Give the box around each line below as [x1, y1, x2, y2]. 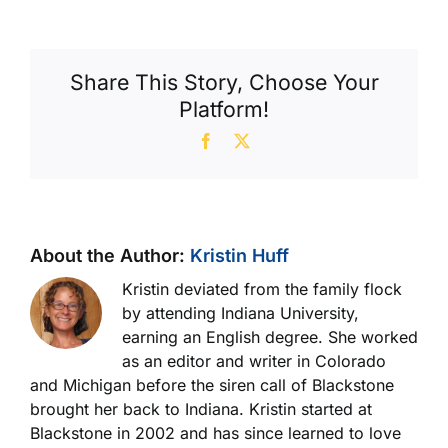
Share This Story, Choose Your [69, 68, 379, 95]
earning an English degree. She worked [122, 327, 418, 348]
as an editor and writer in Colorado [122, 351, 386, 372]
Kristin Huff [190, 245, 289, 267]
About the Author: [30, 245, 190, 267]
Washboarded [333, 33, 419, 50]
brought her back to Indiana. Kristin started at [30, 399, 372, 420]
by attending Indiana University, [122, 303, 359, 324]
